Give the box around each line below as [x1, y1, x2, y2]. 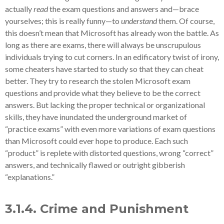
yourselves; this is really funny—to [5, 16, 121, 25]
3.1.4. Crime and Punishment [5, 201, 188, 216]
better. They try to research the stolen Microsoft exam [5, 76, 190, 85]
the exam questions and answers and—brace [48, 4, 199, 13]
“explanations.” [5, 172, 54, 181]
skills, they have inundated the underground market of [5, 112, 187, 121]
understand [121, 16, 157, 25]
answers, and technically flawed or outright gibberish [5, 160, 185, 169]
